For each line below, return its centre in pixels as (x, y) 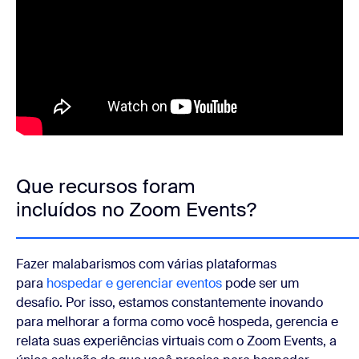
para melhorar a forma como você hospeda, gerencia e (177, 322)
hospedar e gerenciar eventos (134, 283)
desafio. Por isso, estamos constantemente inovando (169, 303)
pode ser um (260, 283)
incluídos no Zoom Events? (136, 210)
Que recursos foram (106, 186)
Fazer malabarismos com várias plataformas (146, 264)
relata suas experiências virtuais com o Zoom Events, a (176, 341)
